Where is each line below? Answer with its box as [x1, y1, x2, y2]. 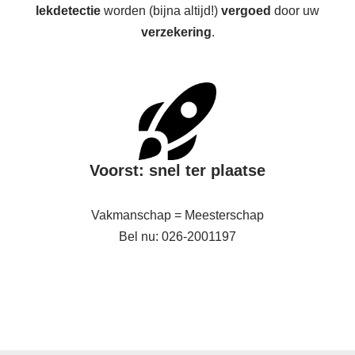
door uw [271, 4, 319, 17]
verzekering [140, 25, 212, 39]
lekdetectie [36, 4, 101, 17]
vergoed [221, 4, 271, 17]
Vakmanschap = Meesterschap [91, 208, 264, 222]
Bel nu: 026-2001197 [119, 230, 236, 243]
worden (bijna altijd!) [101, 4, 221, 17]
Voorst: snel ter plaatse [90, 162, 265, 179]
